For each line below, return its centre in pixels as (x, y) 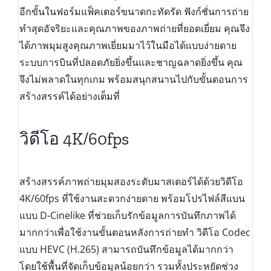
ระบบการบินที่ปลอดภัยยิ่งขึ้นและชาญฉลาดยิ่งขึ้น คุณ (131, 63)
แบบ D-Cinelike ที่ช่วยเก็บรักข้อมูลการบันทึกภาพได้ (127, 215)
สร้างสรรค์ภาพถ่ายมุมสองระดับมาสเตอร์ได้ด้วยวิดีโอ (131, 181)
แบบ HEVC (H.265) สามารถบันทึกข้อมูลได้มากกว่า (126, 249)
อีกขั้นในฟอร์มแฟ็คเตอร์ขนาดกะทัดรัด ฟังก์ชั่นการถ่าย (134, 12)
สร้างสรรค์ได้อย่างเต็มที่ (69, 96)
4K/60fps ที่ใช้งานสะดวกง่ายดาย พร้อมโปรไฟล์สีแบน (132, 198)
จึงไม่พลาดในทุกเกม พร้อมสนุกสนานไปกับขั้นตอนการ (133, 80)
